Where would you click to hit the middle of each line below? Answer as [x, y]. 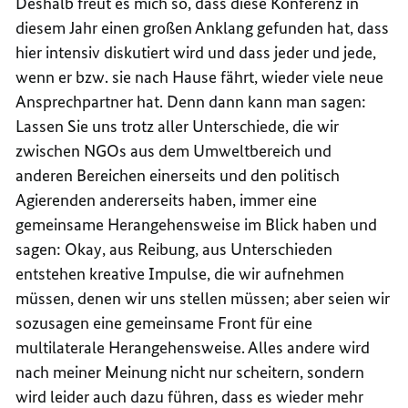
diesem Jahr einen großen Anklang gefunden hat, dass [203, 27]
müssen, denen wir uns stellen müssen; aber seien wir [203, 298]
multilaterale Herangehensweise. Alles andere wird [193, 347]
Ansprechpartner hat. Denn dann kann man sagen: [191, 101]
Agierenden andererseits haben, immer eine [167, 199]
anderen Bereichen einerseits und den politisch [178, 175]
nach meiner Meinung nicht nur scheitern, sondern [190, 372]
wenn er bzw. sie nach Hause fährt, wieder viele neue [200, 76]
